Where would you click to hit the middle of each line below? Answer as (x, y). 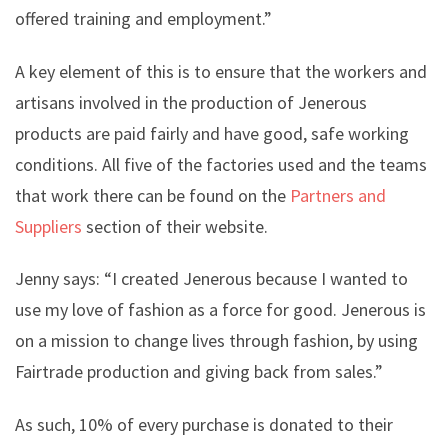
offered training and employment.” (143, 19)
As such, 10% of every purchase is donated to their (204, 424)
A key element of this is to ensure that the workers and (221, 71)
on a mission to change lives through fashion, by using (216, 341)
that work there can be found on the (152, 195)
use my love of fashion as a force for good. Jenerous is (220, 310)
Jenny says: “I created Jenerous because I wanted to (211, 279)
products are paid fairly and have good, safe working (212, 133)
